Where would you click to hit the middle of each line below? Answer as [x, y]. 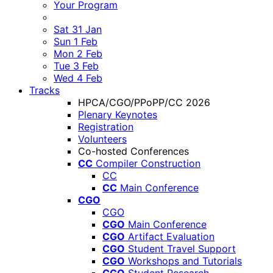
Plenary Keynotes [118, 115]
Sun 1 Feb [76, 41]
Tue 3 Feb [76, 66]
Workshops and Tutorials [185, 261]
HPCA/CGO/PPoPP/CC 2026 [144, 102]
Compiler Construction [148, 163]
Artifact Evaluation [171, 236]
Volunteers [102, 139]
